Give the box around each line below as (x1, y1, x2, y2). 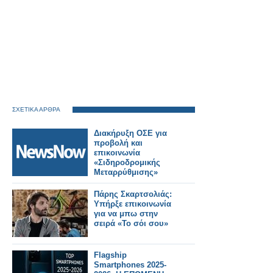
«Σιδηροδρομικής (94, 158, 160, 167)
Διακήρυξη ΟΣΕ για (94, 129, 167, 138)
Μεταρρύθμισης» (94, 168, 158, 177)
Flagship (94, 250, 127, 260)
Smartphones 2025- (94, 260, 166, 269)
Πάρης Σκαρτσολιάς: (94, 190, 172, 199)
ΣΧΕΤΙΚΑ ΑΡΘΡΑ (12, 106, 60, 113)
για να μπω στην (94, 209, 158, 218)
